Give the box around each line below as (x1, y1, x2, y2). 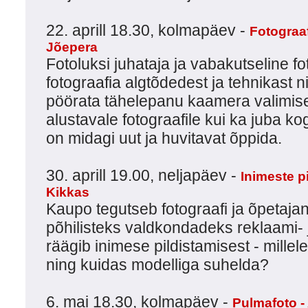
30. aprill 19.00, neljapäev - (46, 166, 241, 184)
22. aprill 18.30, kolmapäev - (46, 21, 250, 39)
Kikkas (46, 185, 89, 199)
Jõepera (46, 40, 98, 54)
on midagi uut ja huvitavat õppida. (46, 129, 282, 147)
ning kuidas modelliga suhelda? (46, 256, 269, 274)
